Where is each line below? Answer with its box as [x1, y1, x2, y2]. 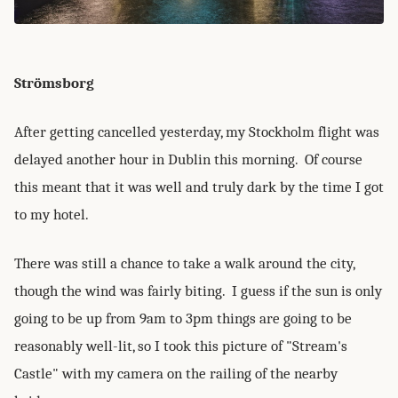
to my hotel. [14, 206, 89, 224]
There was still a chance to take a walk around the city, [14, 255, 354, 273]
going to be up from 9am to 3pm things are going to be [14, 310, 352, 328]
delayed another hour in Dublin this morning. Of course [14, 151, 362, 169]
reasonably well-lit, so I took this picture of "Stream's [14, 338, 347, 355]
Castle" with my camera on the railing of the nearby [14, 365, 338, 383]
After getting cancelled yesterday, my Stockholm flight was [14, 123, 379, 141]
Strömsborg [14, 75, 94, 92]
